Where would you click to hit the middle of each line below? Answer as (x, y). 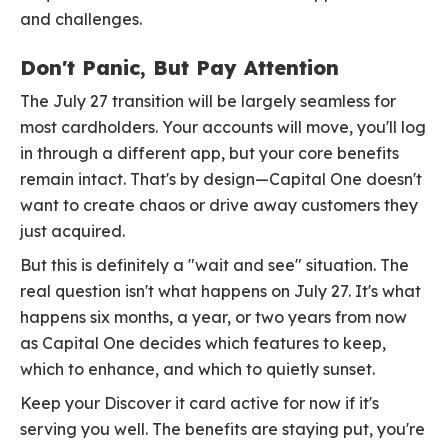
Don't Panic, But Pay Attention (179, 68)
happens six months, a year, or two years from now (213, 317)
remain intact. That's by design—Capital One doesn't (221, 179)
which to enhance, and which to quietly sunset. (197, 369)
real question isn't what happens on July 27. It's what (220, 291)
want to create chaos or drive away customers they (219, 205)
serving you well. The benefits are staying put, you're (222, 429)
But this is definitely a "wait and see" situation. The (214, 265)
